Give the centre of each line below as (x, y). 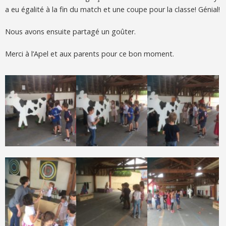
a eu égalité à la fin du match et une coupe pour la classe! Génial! (112, 9)
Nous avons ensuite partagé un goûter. (70, 32)
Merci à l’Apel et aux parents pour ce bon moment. (90, 54)
